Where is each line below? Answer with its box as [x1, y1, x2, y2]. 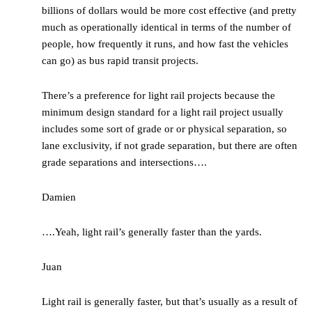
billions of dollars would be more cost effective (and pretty [42, 5, 297, 17]
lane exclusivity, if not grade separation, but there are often [42, 140, 297, 152]
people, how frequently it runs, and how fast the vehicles [42, 38, 288, 50]
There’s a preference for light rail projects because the [42, 90, 275, 102]
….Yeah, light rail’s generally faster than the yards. [42, 226, 262, 238]
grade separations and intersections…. [42, 157, 207, 169]
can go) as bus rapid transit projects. [42, 55, 198, 67]
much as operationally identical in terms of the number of [42, 22, 291, 33]
